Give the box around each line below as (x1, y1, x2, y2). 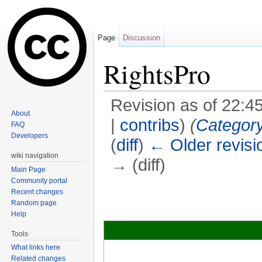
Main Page (11, 165, 46, 174)
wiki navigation (11, 151, 59, 160)
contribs (119, 116, 180, 135)
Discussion (123, 33, 161, 42)
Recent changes (11, 187, 64, 196)
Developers (11, 131, 49, 140)
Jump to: (104, 175, 138, 185)
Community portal (11, 176, 68, 185)
